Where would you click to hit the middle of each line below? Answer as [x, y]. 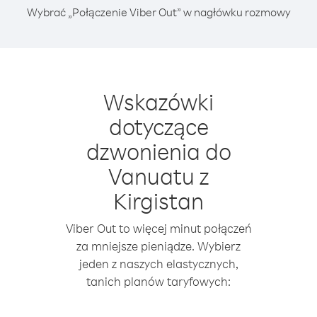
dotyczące [158, 126]
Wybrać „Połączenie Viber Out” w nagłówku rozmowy [158, 12]
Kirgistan [158, 201]
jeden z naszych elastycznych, [158, 264]
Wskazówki [158, 102]
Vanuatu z [158, 176]
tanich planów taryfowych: [158, 281]
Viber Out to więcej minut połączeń [158, 228]
